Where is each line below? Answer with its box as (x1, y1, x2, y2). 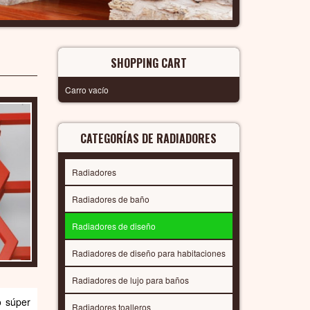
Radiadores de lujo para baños (71, 273, 189, 286)
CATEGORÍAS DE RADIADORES (80, 129, 217, 147)
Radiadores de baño (71, 192, 149, 205)
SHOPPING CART (110, 54, 187, 71)
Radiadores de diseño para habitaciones (71, 246, 226, 259)
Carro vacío (64, 83, 109, 95)
